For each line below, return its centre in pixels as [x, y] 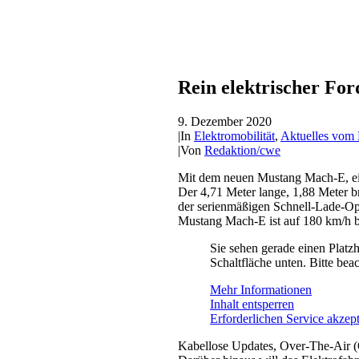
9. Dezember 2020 [225, 121]
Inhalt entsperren [252, 304]
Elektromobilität [234, 135]
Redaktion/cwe [242, 150]
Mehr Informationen [261, 289]
